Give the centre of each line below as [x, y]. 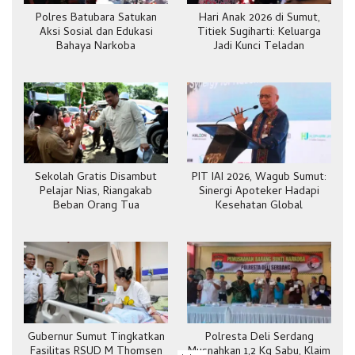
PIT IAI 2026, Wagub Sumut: [259, 178]
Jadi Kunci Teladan [259, 47]
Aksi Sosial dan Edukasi [96, 33]
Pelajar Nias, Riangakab [96, 193]
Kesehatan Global [259, 207]
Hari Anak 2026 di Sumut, [259, 19]
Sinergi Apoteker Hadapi [259, 193]
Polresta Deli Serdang [259, 338]
